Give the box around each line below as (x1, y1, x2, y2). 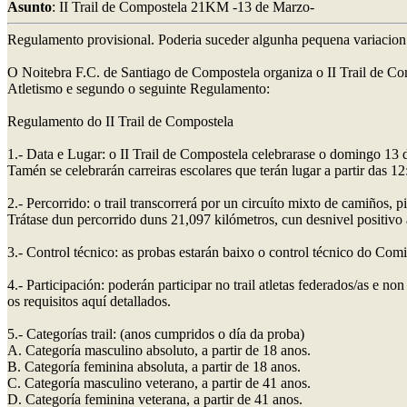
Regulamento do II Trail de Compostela (7, 113, 233, 129)
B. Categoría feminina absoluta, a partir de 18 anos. (7, 358, 301, 374)
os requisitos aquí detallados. (7, 293, 171, 309)
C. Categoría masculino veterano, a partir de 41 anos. (7, 374, 311, 391)
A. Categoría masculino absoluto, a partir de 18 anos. (7, 342, 311, 358)
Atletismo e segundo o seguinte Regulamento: (7, 80, 270, 96)
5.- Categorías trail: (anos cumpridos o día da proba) (7, 325, 304, 342)
